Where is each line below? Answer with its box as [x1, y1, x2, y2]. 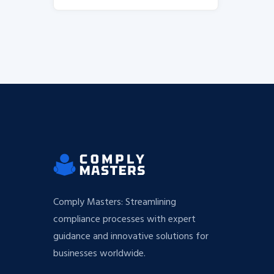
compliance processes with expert [53, 212, 196, 228]
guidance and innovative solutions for [53, 229, 209, 245]
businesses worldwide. [53, 246, 146, 262]
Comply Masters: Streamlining [53, 194, 176, 210]
